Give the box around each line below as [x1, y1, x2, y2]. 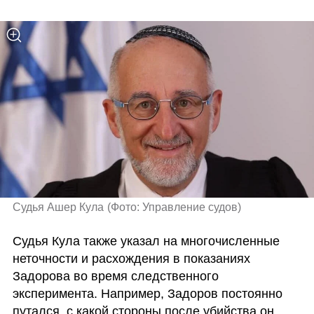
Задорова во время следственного [12, 268, 219, 283]
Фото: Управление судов [111, 201, 238, 214]
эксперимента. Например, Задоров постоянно [12, 286, 282, 301]
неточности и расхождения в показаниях [12, 251, 250, 266]
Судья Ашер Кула [12, 201, 104, 214]
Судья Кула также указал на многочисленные [12, 233, 280, 248]
